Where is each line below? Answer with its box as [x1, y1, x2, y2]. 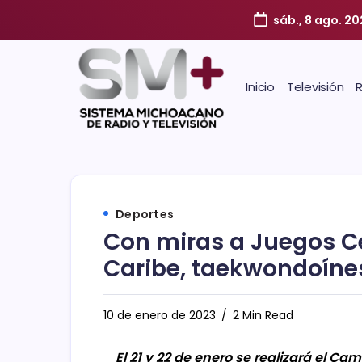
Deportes [116, 205, 174, 222]
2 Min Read [229, 306, 293, 323]
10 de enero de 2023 [103, 306, 216, 323]
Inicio [246, 78, 275, 95]
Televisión [286, 78, 344, 95]
